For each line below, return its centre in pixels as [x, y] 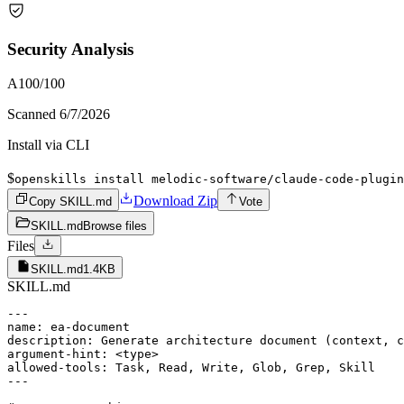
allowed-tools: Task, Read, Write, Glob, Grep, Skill [191, 368]
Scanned [33, 115]
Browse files [115, 226]
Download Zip [175, 201]
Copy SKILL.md [70, 202]
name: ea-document [69, 327]
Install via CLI [48, 145]
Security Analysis [70, 49]
